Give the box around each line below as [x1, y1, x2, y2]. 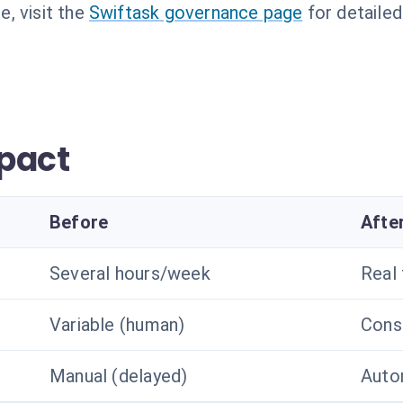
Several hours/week [49, 263, 210, 284]
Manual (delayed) [49, 365, 188, 387]
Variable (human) [49, 314, 185, 336]
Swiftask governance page [88, 2, 303, 23]
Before [49, 211, 109, 233]
